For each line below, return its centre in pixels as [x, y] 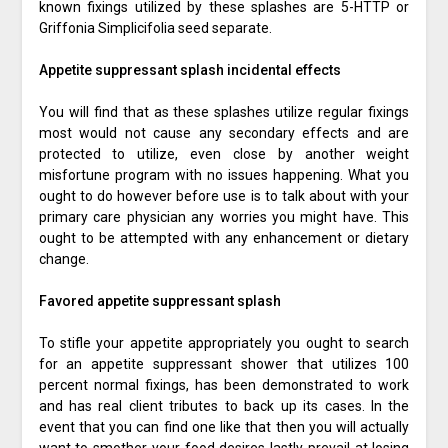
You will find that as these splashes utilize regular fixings [224, 112]
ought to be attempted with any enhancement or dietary [224, 238]
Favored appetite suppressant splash [159, 301]
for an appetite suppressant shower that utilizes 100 [224, 364]
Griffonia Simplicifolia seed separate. [155, 28]
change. [63, 259]
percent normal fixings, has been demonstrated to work [224, 385]
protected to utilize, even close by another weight [224, 154]
